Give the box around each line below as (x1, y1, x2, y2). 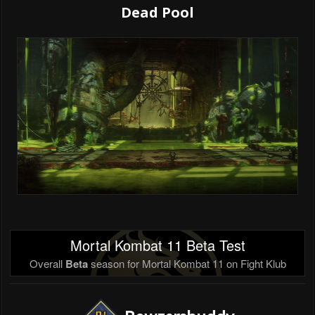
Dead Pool (121, 3, 194, 22)
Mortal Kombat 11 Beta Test (70, 235, 245, 256)
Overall (29, 256, 65, 271)
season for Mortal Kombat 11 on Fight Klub (87, 256, 286, 271)
